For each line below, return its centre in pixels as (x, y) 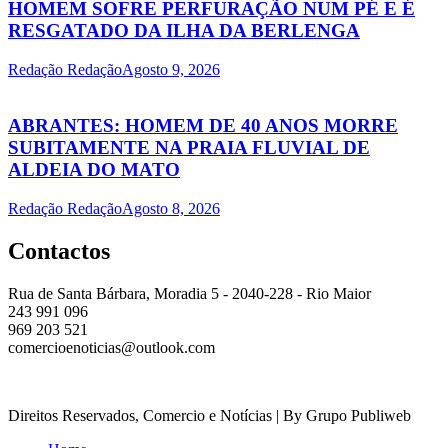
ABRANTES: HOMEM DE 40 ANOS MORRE (203, 126)
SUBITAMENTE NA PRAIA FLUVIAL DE (189, 148)
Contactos (59, 250)
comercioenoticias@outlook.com (111, 347)
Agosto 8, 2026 (171, 209)
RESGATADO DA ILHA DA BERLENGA (184, 30)
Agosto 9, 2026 (171, 69)
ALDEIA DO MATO (94, 170)
